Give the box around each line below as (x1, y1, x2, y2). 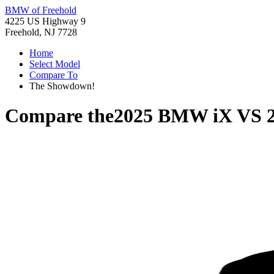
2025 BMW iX (114, 105, 232, 127)
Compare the (5, 105, 114, 127)
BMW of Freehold (5, 5, 76, 15)
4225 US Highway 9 (5, 16, 86, 26)
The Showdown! (29, 81, 95, 91)
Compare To (29, 70, 78, 80)
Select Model (29, 59, 80, 69)
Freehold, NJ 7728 (5, 27, 77, 37)
